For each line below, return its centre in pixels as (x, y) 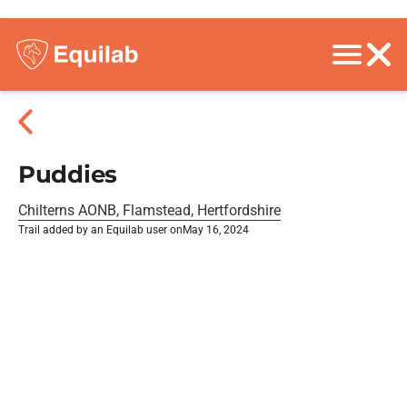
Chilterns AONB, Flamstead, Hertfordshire (149, 210)
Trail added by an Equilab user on (100, 230)
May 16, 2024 (216, 230)
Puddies (68, 174)
